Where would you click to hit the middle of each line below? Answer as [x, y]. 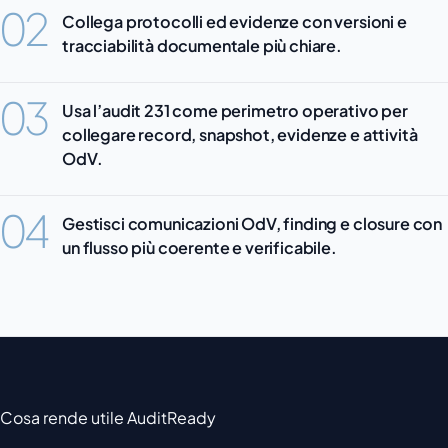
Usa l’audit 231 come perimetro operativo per [235, 111]
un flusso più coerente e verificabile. [199, 248]
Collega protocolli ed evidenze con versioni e [234, 22]
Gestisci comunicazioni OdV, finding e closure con [252, 224]
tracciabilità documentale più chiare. [202, 46]
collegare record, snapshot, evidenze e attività [240, 135]
